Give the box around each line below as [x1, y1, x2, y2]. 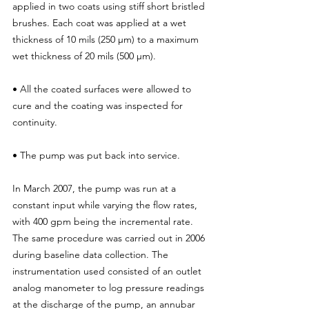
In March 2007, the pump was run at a [12, 181, 179, 195]
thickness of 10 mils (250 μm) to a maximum [12, 32, 201, 46]
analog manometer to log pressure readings [12, 281, 207, 294]
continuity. [12, 115, 57, 128]
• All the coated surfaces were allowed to [12, 82, 194, 95]
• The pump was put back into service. [12, 148, 180, 161]
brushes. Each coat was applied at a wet [12, 16, 189, 29]
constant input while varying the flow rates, [12, 198, 200, 211]
